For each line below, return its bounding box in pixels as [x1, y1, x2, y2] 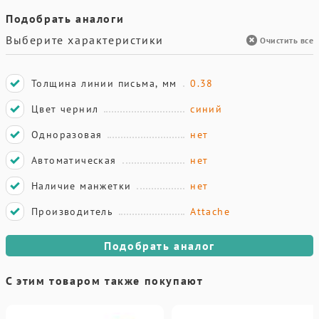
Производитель [31, 205, 114, 218]
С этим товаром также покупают [6, 273, 204, 288]
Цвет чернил [31, 103, 99, 115]
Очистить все [260, 34, 313, 46]
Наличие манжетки [31, 179, 132, 192]
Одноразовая [31, 128, 103, 141]
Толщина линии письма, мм [31, 77, 177, 90]
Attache [190, 205, 230, 218]
